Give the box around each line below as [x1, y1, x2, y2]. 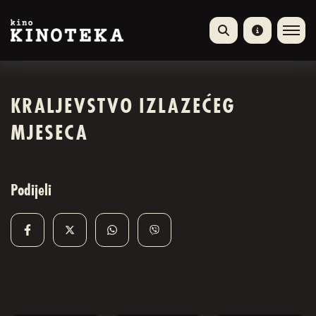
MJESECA [11, 123, 88, 146]
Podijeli [11, 183, 51, 200]
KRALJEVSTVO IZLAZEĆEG [11, 97, 236, 119]
